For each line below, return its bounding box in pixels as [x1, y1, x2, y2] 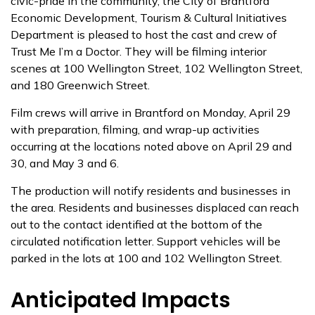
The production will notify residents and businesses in [11, 184, 290, 198]
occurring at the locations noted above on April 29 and [11, 139, 292, 153]
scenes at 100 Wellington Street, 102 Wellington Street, [11, 61, 302, 75]
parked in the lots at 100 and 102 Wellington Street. [11, 251, 282, 265]
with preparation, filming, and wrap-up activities [11, 122, 259, 136]
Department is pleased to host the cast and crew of [11, 27, 277, 41]
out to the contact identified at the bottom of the [11, 217, 262, 231]
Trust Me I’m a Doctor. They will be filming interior [11, 44, 266, 58]
